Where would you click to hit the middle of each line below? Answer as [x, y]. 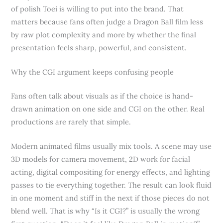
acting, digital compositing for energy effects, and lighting [111, 172]
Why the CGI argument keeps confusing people [93, 72]
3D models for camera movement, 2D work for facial [101, 159]
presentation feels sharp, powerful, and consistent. [99, 47]
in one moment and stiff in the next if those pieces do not [111, 198]
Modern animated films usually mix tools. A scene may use [111, 146]
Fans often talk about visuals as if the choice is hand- [102, 96]
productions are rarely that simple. [71, 121]
